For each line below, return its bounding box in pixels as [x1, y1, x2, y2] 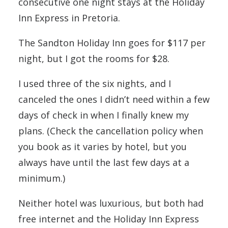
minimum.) [18, 172, 65, 184]
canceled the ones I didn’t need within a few [18, 93, 210, 105]
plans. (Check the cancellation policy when [18, 125, 203, 137]
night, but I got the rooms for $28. [18, 52, 169, 65]
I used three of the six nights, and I [18, 77, 171, 90]
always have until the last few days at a [18, 156, 189, 168]
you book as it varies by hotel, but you [18, 140, 187, 153]
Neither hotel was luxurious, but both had [18, 197, 204, 209]
